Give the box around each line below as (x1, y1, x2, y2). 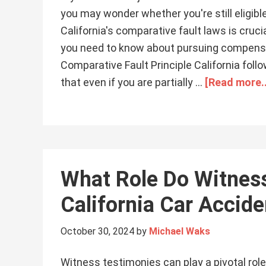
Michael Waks (149, 226, 210, 237)
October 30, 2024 (61, 226, 134, 237)
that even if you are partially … (61, 76, 205, 88)
